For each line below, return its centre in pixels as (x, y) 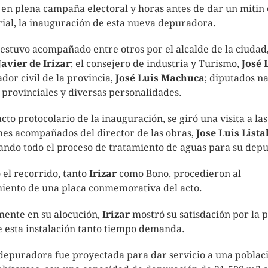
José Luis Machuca (160, 78)
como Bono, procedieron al (179, 173)
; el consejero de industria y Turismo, (156, 63)
